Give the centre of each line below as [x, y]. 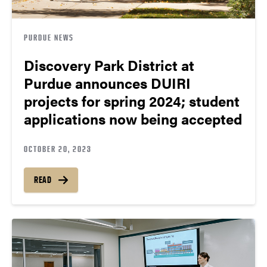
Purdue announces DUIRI [107, 83]
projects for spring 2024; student [132, 101]
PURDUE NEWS [49, 38]
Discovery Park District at [109, 65]
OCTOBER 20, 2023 [58, 149]
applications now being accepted [133, 119]
